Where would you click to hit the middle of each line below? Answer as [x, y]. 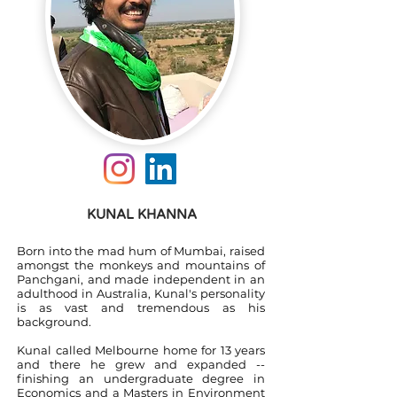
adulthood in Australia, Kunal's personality [141, 293]
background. [55, 322]
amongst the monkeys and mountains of [141, 265]
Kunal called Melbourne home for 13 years [141, 350]
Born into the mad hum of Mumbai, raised [141, 251]
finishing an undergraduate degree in [141, 378]
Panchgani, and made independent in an [141, 279]
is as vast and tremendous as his [141, 307]
